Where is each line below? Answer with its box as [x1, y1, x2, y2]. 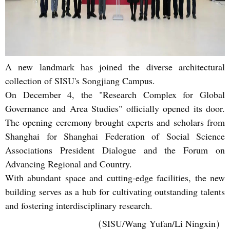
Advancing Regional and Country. [5, 158, 132, 170]
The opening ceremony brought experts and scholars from [5, 116, 225, 128]
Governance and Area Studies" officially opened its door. [5, 102, 225, 114]
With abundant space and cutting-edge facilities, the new [5, 171, 225, 184]
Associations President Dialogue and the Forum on [5, 144, 225, 156]
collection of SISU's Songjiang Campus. [5, 74, 155, 87]
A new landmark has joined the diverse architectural [5, 61, 225, 73]
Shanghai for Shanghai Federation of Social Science [5, 130, 225, 142]
